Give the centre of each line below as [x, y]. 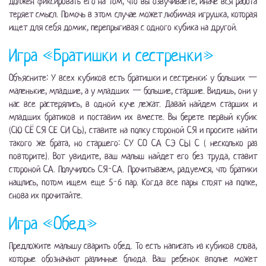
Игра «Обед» [53, 224]
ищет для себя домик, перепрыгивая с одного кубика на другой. [123, 27]
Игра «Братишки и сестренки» [111, 56]
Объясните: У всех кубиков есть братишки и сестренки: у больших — [133, 78]
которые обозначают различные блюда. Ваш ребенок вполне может [133, 259]
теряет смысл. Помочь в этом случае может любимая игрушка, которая [133, 14]
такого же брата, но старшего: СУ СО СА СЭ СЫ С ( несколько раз [133, 143]
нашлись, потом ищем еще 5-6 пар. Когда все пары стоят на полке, [133, 182]
